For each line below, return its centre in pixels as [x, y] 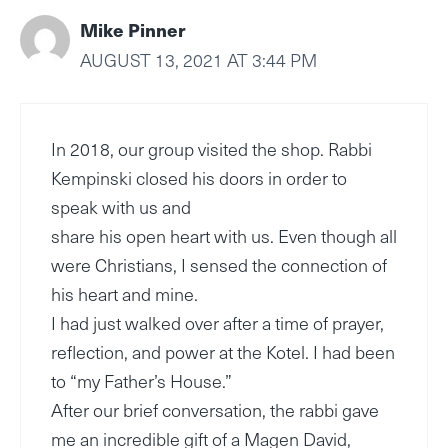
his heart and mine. [124, 294]
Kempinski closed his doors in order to [199, 178]
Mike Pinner [132, 30]
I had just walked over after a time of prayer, [217, 323]
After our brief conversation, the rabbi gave [215, 410]
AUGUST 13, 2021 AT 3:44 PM [198, 60]
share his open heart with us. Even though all [224, 236]
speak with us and [121, 207]
